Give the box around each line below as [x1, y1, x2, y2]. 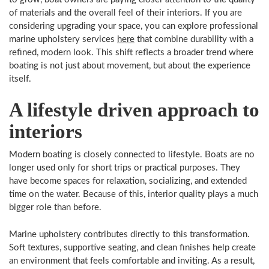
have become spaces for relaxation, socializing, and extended [9, 177, 247, 186]
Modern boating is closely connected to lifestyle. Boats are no [9, 150, 255, 159]
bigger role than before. [9, 203, 101, 212]
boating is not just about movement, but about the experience [9, 61, 250, 70]
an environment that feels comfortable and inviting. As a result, [9, 256, 255, 265]
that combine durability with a [134, 34, 253, 44]
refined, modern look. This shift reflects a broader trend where [9, 47, 253, 57]
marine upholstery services [9, 34, 117, 44]
